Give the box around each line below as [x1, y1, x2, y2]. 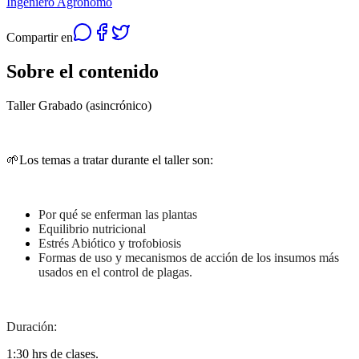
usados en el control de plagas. [38, 264, 192, 279]
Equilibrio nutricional [38, 221, 146, 236]
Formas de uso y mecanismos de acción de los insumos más [38, 250, 339, 264]
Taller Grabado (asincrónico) [6, 98, 151, 112]
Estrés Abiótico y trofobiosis [38, 236, 181, 250]
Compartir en [6, 30, 73, 44]
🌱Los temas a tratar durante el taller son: [6, 152, 213, 167]
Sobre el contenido [6, 60, 159, 82]
